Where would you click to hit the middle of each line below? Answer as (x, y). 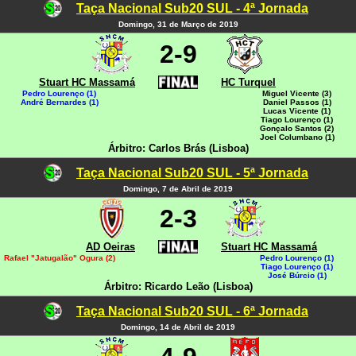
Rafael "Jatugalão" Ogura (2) (59, 258)
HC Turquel (248, 82)
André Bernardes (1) (59, 102)
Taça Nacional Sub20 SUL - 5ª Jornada (192, 173)
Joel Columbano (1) (297, 137)
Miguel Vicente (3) (297, 93)
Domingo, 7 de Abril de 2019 (178, 189)
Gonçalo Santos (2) (297, 128)
